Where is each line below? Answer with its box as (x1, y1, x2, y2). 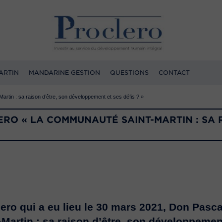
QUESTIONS (110, 68, 149, 76)
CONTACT (159, 68, 190, 76)
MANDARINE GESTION (29, 68, 100, 76)
